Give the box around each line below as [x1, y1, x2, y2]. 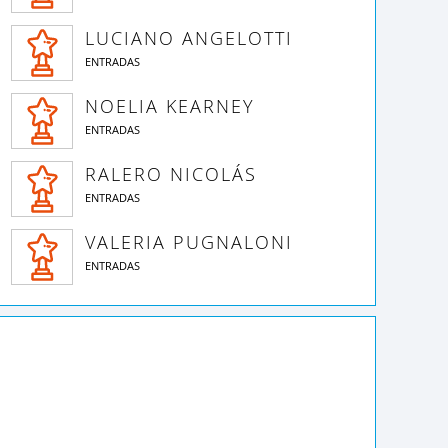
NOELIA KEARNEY [85, 94, 255, 118]
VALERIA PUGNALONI [85, 230, 293, 254]
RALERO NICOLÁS [85, 162, 257, 186]
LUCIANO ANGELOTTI [85, 26, 293, 50]
